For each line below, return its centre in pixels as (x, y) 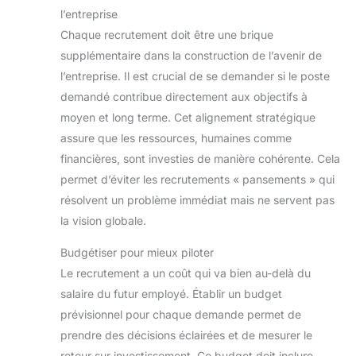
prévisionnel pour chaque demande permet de (181, 315)
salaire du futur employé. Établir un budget (171, 294)
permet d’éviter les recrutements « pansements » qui (197, 180)
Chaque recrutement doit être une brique (167, 35)
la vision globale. (103, 221)
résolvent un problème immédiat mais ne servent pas (197, 200)
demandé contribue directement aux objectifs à (184, 97)
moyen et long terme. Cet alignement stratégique (188, 118)
